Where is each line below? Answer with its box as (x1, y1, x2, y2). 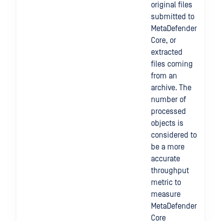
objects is (151, 119, 184, 128)
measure (151, 190, 181, 199)
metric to (151, 178, 181, 187)
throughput (151, 166, 189, 175)
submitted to (151, 12, 194, 21)
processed (151, 107, 186, 116)
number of (151, 95, 186, 104)
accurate (151, 154, 180, 163)
